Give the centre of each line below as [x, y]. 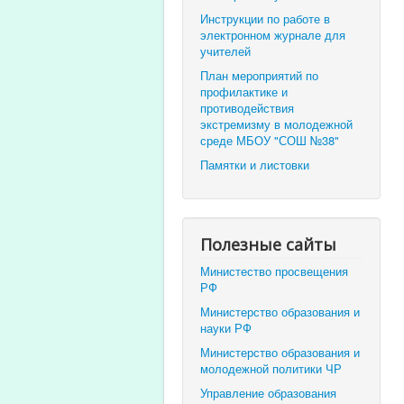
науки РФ [226, 327]
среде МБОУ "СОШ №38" [270, 140]
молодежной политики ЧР [271, 368]
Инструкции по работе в [265, 18]
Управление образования [268, 392]
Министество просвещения [274, 271]
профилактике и [244, 91]
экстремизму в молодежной [276, 124]
